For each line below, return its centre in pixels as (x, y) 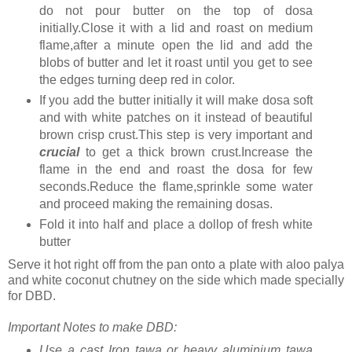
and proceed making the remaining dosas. (156, 203)
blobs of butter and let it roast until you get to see (176, 62)
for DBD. (32, 295)
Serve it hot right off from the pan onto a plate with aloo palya (176, 264)
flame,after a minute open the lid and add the (176, 45)
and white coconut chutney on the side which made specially (176, 280)
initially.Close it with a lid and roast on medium (176, 27)
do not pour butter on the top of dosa (176, 10)
